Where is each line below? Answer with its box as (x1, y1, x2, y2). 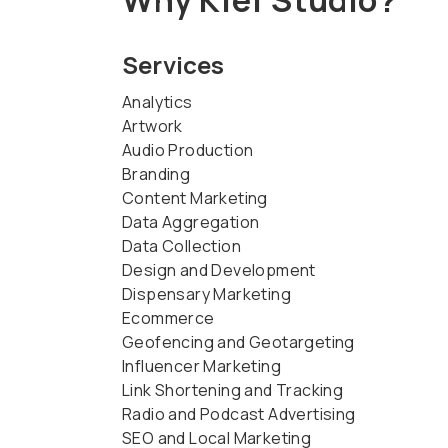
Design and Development (122, 258, 316, 281)
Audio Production (122, 138, 254, 161)
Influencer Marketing (122, 354, 281, 377)
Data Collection (122, 234, 241, 257)
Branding (122, 162, 191, 185)
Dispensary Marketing (122, 282, 291, 305)
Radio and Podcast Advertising (122, 402, 356, 425)
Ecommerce (122, 306, 215, 329)
